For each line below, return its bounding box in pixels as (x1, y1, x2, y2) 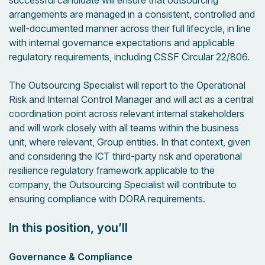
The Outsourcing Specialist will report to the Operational (9, 79, 245, 91)
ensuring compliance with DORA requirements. (9, 193, 205, 205)
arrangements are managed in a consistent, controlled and (9, 8, 255, 20)
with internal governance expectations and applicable (9, 37, 235, 49)
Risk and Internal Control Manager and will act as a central (9, 93, 254, 105)
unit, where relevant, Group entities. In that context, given (9, 136, 251, 148)
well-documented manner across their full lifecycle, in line (9, 22, 251, 34)
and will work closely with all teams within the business (9, 122, 239, 134)
